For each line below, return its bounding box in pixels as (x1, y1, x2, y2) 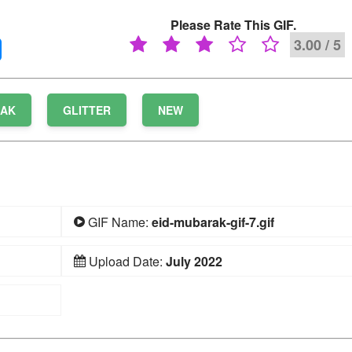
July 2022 (165, 251, 222, 270)
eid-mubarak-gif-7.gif (151, 212, 274, 231)
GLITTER (63, 101, 111, 118)
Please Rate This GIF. (170, 15, 297, 34)
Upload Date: (85, 251, 166, 270)
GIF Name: (84, 212, 152, 231)
